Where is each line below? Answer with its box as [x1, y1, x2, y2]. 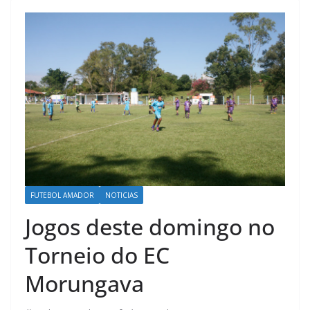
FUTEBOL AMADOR [30, 190, 94, 200]
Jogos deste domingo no [25, 211, 275, 241]
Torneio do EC [25, 239, 170, 270]
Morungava [25, 268, 144, 298]
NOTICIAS [105, 190, 138, 200]
